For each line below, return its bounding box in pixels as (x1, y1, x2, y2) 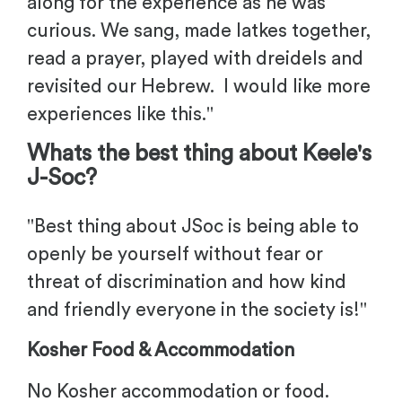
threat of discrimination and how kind (27, 272, 346, 292)
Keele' (302, 142, 362, 165)
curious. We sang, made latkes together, (27, 22, 371, 41)
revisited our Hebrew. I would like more (27, 77, 371, 97)
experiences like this (27, 105, 202, 125)
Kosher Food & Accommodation (27, 341, 294, 361)
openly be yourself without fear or (27, 244, 323, 264)
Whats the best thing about (27, 142, 302, 165)
